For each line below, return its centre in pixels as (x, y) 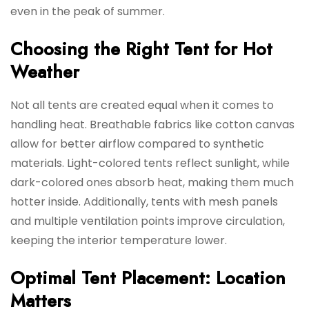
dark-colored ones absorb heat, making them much (152, 183)
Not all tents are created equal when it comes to (142, 106)
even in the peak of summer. (88, 12)
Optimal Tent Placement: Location (148, 278)
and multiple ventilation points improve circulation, (148, 221)
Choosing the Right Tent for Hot (141, 49)
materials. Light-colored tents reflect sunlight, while (150, 163)
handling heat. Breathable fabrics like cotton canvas (152, 125)
